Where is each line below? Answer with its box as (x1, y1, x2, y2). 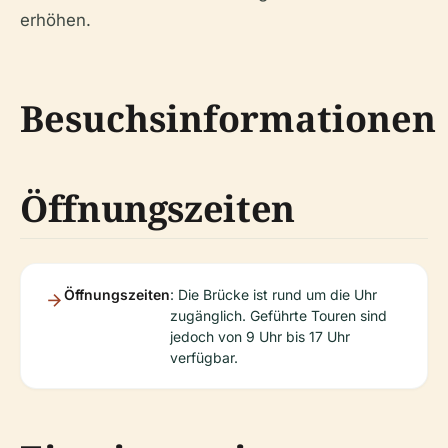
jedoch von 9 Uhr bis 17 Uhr (170, 327, 350, 345)
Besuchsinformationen (20, 93, 436, 143)
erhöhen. (20, 9, 91, 30)
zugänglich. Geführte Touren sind (170, 306, 387, 324)
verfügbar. (170, 348, 238, 366)
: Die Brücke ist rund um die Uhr (170, 285, 377, 303)
